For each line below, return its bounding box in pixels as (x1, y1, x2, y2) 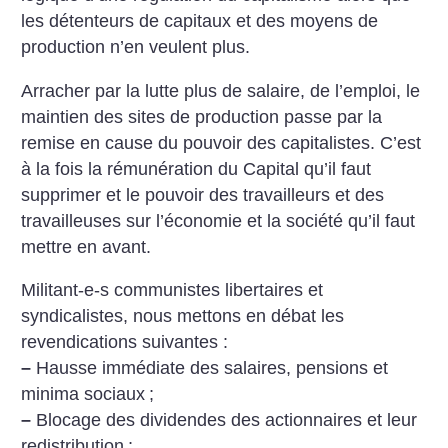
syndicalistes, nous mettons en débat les (21, 306, 345, 327)
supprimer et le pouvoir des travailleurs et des (21, 184, 385, 205)
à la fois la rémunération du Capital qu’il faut (21, 158, 372, 179)
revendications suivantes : (21, 332, 229, 353)
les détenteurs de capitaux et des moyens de (21, 11, 379, 32)
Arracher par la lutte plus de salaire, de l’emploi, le (21, 80, 421, 101)
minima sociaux (21, 384, 146, 405)
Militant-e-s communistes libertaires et (21, 280, 324, 301)
